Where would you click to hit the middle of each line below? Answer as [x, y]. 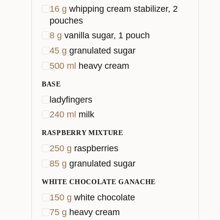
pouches [66, 20]
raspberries [96, 148]
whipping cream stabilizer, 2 [124, 9]
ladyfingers [71, 99]
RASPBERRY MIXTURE [82, 133]
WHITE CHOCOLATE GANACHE [99, 182]
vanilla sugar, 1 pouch [107, 36]
